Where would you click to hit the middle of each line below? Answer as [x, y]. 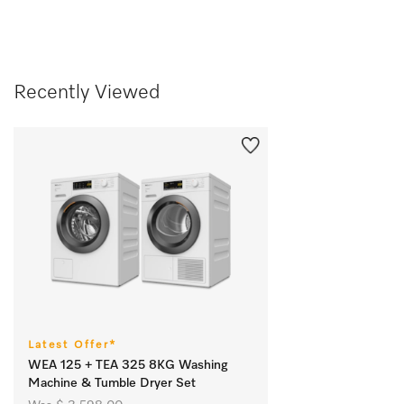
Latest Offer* [72, 345]
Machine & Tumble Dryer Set [112, 383]
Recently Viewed [87, 92]
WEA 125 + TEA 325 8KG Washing [128, 365]
